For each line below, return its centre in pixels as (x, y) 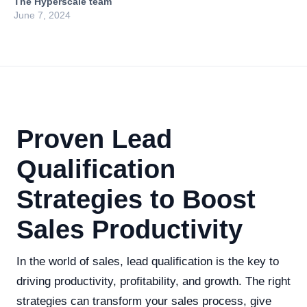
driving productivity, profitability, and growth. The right (153, 281)
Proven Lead (94, 139)
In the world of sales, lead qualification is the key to (148, 261)
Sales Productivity (130, 230)
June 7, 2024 (42, 15)
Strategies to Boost (136, 199)
